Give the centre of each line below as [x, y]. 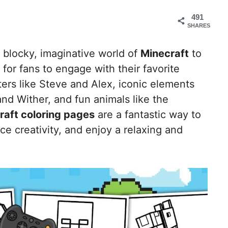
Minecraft [165, 54]
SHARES [199, 26]
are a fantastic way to [148, 115]
